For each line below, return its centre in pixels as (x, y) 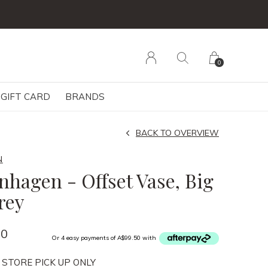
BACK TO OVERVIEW (177, 133)
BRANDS (85, 97)
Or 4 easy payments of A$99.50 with (105, 238)
